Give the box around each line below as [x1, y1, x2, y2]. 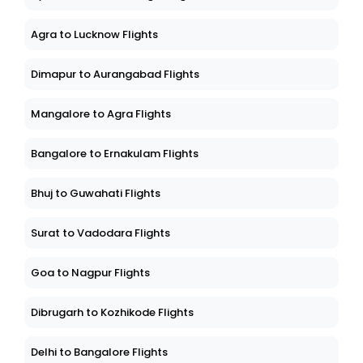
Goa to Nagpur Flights [31, 265, 150, 281]
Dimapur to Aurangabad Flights [31, 66, 199, 83]
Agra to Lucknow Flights [31, 27, 158, 43]
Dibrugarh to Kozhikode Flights [31, 305, 194, 321]
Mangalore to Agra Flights [31, 106, 171, 122]
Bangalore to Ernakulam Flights [31, 146, 199, 162]
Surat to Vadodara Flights [31, 225, 170, 241]
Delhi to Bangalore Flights [31, 344, 168, 361]
